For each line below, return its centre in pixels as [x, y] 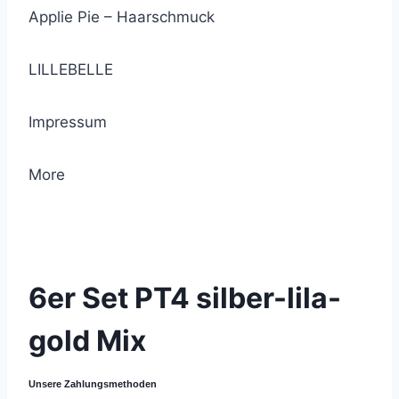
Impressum [68, 122]
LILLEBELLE [71, 69]
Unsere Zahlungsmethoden [93, 384]
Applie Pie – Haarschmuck [122, 17]
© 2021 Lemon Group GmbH [118, 225]
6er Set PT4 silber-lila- [185, 298]
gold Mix [87, 341]
